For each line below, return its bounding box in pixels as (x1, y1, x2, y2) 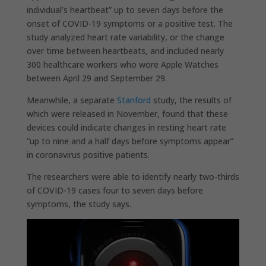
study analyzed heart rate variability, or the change (26, 31, 224, 43)
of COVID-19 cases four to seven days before (26, 185, 203, 197)
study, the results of (150, 94, 232, 106)
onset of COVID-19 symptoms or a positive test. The (26, 18, 233, 30)
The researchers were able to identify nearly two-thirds (26, 171, 239, 183)
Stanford (116, 94, 151, 106)
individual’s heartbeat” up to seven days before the (26, 4, 223, 16)
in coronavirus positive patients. (26, 149, 150, 161)
